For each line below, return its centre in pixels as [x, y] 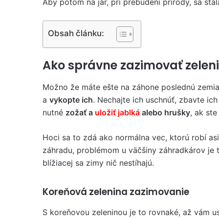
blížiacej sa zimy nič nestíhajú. [98, 163]
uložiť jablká [117, 112]
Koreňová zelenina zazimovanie [116, 192]
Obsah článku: [76, 33]
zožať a [80, 112]
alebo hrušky [165, 112]
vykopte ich [71, 99]
